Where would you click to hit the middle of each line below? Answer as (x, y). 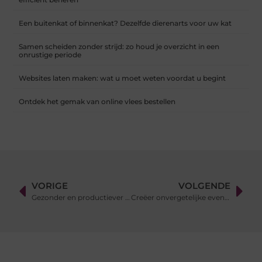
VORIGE (50, 186)
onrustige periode (50, 55)
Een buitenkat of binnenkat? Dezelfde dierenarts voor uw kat (125, 23)
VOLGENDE (204, 186)
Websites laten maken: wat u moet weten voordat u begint (123, 78)
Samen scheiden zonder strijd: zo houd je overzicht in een (119, 47)
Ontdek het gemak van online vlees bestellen (97, 102)
